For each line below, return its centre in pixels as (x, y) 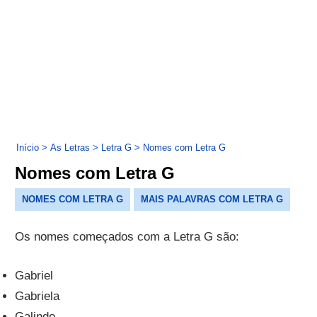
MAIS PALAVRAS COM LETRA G (212, 200)
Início (28, 147)
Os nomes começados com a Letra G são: (127, 237)
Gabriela (38, 296)
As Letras (70, 147)
